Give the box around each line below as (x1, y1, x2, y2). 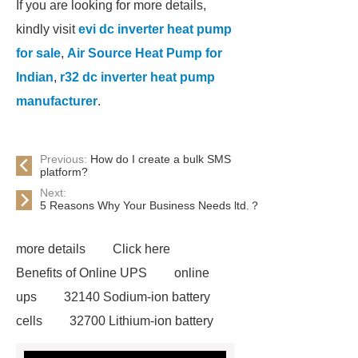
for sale (16, 46, 61, 60)
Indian (16, 70, 54, 84)
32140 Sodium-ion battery (64, 290, 210, 304)
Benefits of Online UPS (16, 266, 147, 280)
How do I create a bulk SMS (90, 153, 232, 165)
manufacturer (16, 94, 97, 108)
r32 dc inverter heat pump (60, 70, 215, 84)
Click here (113, 242, 170, 256)
